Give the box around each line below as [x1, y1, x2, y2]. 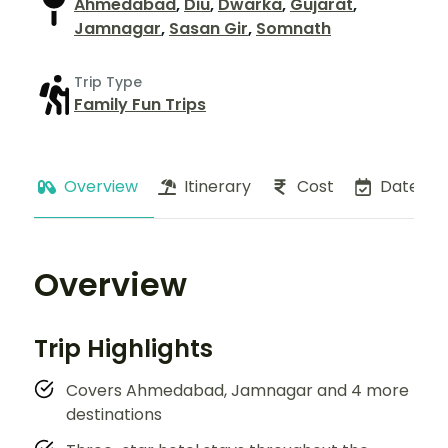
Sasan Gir [169, 16, 248, 40]
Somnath [256, 16, 331, 40]
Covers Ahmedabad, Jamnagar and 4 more [66, 378, 409, 402]
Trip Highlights [34, 331, 213, 365]
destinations [66, 402, 162, 426]
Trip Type [74, 72, 142, 93]
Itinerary [184, 174, 251, 198]
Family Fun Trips [74, 93, 206, 117]
